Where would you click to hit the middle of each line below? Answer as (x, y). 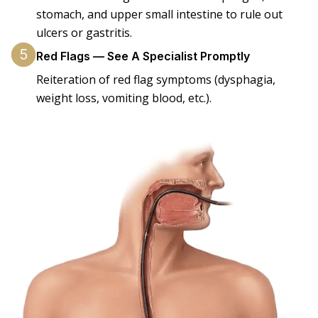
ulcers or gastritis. (84, 33)
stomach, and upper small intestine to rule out (159, 15)
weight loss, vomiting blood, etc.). (124, 98)
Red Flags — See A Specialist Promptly (143, 56)
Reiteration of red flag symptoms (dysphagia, (156, 80)
